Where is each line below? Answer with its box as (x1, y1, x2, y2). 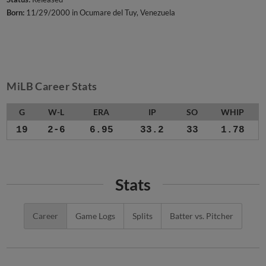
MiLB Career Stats (7, 80, 97, 93)
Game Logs (75, 200, 115, 211)
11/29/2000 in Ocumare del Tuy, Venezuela (24, 8, 176, 18)
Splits (132, 200, 153, 211)
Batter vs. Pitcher (170, 200, 233, 211)
